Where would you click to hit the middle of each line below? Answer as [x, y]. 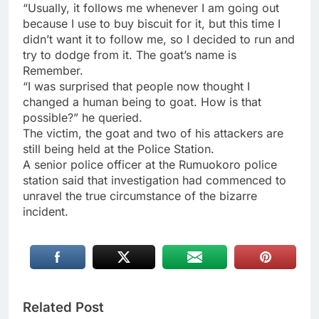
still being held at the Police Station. [119, 148]
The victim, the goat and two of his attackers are [153, 133]
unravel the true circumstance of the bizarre [140, 195]
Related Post [63, 307]
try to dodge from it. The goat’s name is [130, 54]
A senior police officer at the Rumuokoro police [150, 164]
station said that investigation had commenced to [155, 180]
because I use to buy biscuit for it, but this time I [152, 23]
